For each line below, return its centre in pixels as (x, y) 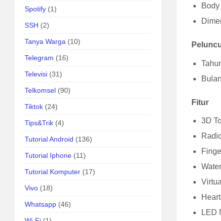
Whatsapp (40, 204)
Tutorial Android (49, 139)
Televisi (36, 74)
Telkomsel (40, 90)
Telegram (39, 58)
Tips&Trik (39, 123)
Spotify (35, 9)
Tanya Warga (45, 41)
